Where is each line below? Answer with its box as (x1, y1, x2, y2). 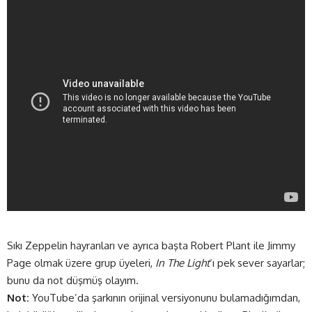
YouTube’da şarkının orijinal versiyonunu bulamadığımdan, (29, 291, 300, 305)
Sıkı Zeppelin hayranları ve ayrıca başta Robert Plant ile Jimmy (7, 239, 295, 253)
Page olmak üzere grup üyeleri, (7, 256, 155, 270)
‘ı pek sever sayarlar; (210, 256, 305, 270)
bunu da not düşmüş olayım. (7, 274, 139, 288)
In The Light (155, 256, 210, 270)
